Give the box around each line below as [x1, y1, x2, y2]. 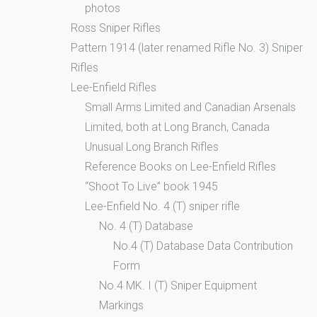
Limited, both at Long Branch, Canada [85, 120, 270, 134]
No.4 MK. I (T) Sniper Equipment [99, 278, 257, 292]
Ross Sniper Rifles [71, 21, 161, 35]
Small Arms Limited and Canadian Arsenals [85, 100, 296, 114]
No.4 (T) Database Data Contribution [113, 238, 293, 253]
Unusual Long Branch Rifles [85, 139, 219, 154]
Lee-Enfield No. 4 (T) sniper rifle [85, 199, 240, 213]
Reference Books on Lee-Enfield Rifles [85, 159, 276, 173]
